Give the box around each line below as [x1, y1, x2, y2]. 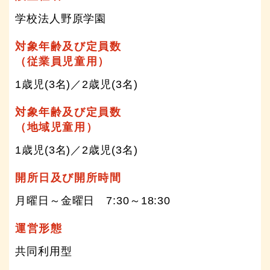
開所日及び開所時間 [15, 171, 122, 184]
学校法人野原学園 [15, 12, 107, 25]
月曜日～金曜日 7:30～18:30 [15, 194, 171, 207]
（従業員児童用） [15, 55, 110, 67]
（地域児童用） [15, 121, 98, 133]
